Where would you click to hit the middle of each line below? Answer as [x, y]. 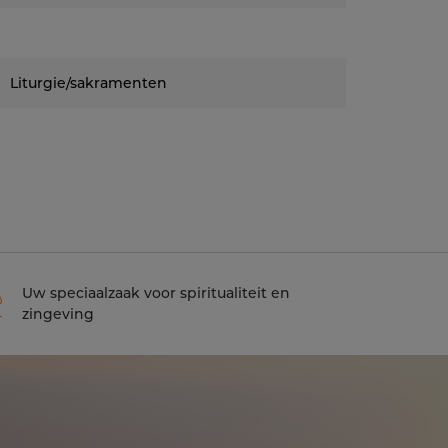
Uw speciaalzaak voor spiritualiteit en [155, 293]
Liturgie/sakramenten [88, 83]
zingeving [57, 314]
